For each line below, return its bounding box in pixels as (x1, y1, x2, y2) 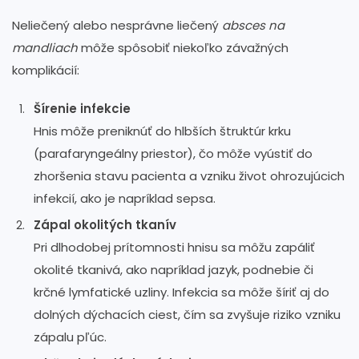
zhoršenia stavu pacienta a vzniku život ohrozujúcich (34, 167, 345, 184)
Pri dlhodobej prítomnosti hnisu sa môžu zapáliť (34, 238, 315, 256)
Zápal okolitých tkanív (34, 216, 176, 233)
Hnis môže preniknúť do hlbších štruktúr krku (34, 122, 291, 139)
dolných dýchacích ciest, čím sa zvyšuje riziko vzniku (34, 305, 341, 323)
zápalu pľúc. (34, 328, 107, 345)
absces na (222, 16, 284, 34)
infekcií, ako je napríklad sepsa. (34, 189, 216, 207)
